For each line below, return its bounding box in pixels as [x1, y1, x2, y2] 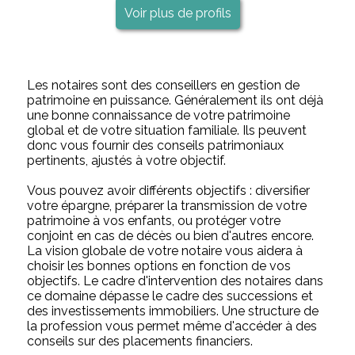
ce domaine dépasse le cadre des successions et [27, 288, 314, 303]
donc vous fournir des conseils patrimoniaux [27, 137, 284, 153]
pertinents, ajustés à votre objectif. [27, 152, 227, 168]
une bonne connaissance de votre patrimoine [27, 107, 291, 123]
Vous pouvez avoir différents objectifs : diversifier [27, 182, 311, 198]
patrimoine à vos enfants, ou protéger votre [27, 212, 281, 228]
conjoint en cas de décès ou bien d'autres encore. [27, 227, 315, 243]
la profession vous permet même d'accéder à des [27, 318, 318, 334]
